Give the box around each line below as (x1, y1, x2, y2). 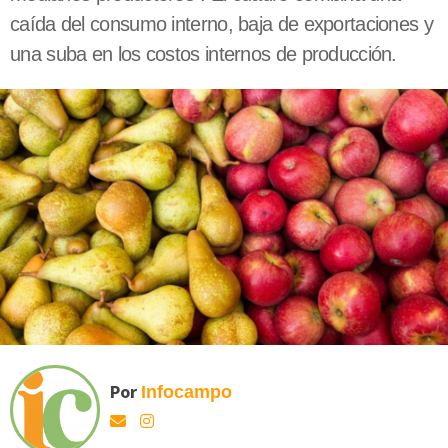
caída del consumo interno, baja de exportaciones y (10, 13, 433, 36)
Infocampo (141, 381, 232, 402)
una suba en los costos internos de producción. (10, 43, 397, 66)
